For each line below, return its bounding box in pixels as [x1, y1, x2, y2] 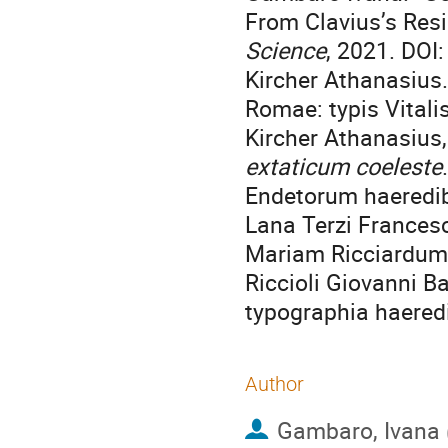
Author [245, 372, 304, 396]
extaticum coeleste [245, 150, 442, 183]
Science [245, 34, 326, 67]
